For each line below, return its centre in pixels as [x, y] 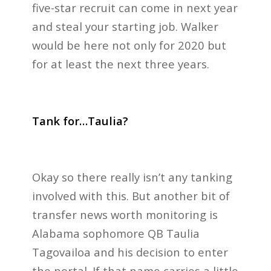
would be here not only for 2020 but [129, 45]
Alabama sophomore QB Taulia [116, 233]
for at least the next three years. [120, 64]
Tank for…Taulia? [80, 120]
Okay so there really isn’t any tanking [132, 177]
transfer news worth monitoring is [125, 214]
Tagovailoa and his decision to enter [130, 252]
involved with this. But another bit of [131, 195]
